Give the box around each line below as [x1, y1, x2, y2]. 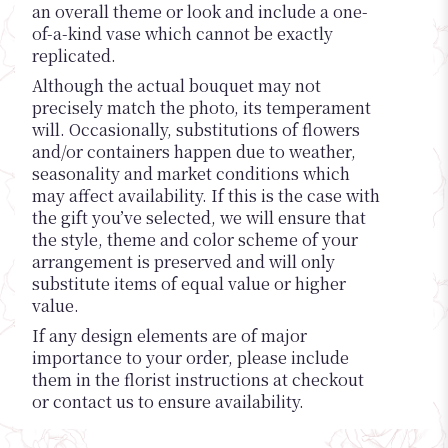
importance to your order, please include [32, 346, 349, 370]
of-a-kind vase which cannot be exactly [32, 22, 333, 46]
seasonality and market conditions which [32, 162, 350, 186]
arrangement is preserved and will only [32, 250, 335, 274]
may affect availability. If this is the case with [32, 184, 380, 208]
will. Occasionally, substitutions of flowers [32, 118, 360, 142]
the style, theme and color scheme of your [32, 228, 358, 252]
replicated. [32, 44, 116, 68]
